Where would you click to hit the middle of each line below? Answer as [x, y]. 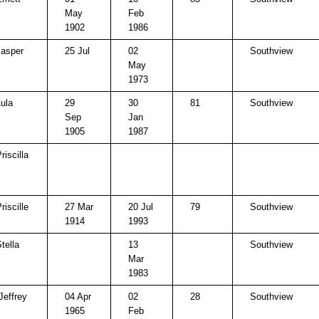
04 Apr [78, 297]
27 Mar [79, 207]
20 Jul [141, 207]
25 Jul [77, 51]
